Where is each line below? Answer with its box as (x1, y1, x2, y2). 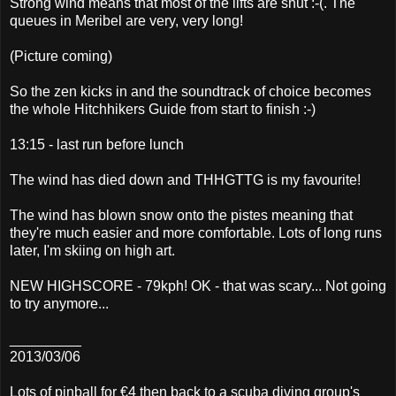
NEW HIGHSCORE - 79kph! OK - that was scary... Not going (10, 278, 386, 293)
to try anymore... (10, 295, 109, 311)
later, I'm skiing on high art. (10, 242, 175, 258)
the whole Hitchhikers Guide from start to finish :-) (10, 101, 316, 117)
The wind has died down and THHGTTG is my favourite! (10, 171, 361, 187)
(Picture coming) (10, 48, 112, 64)
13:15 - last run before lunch (10, 136, 184, 152)
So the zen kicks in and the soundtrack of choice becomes (10, 83, 371, 99)
